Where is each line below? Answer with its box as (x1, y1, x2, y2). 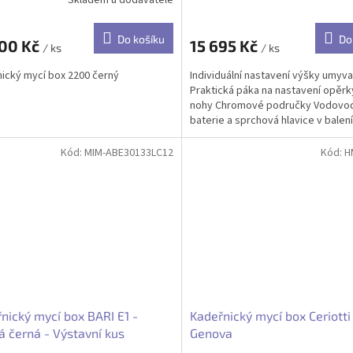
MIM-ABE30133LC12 (84, 144, 173, 161)
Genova (189, 325, 232, 341)
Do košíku (117, 32, 165, 46)
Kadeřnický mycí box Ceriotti (189, 308, 351, 324)
